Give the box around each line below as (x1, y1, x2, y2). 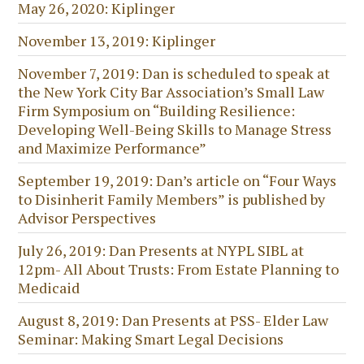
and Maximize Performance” (18, 137, 207, 158)
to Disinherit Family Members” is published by (18, 188, 326, 209)
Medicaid (18, 277, 80, 297)
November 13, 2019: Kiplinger (18, 30, 216, 50)
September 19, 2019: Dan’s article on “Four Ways (18, 170, 337, 190)
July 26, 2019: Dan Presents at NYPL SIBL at (18, 240, 305, 260)
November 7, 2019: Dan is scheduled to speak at (18, 63, 331, 83)
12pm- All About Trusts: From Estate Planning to (18, 258, 340, 279)
